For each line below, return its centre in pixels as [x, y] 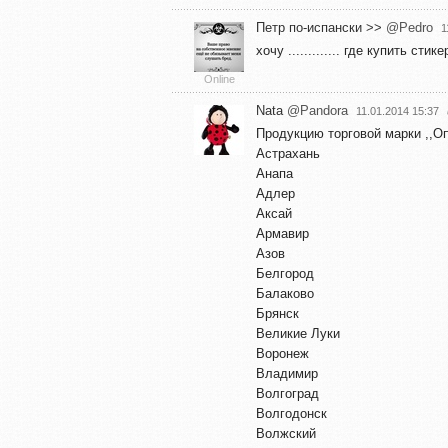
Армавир [282, 233]
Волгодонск [291, 413]
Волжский [286, 433]
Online [219, 78]
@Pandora [317, 110]
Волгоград [287, 393]
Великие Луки [298, 333]
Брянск [277, 313]
